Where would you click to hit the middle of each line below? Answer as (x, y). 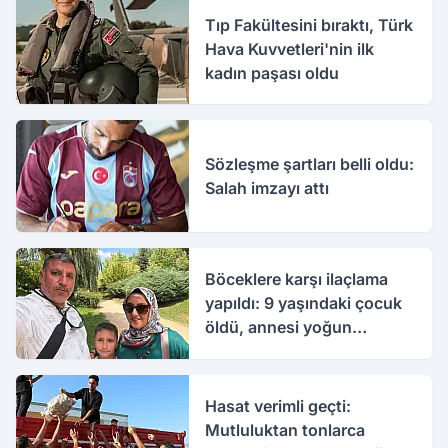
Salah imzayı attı (267, 188)
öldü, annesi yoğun (279, 327)
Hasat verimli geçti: (278, 406)
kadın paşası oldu (272, 72)
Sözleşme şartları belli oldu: (310, 164)
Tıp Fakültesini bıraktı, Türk (309, 24)
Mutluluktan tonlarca (285, 430)
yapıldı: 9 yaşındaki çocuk (304, 303)
